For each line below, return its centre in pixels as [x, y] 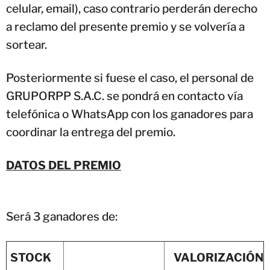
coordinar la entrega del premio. [91, 132]
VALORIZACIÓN [218, 257]
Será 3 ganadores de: [62, 216]
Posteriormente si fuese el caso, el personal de [130, 78]
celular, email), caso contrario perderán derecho [132, 8]
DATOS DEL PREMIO [64, 165]
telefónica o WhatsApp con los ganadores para [130, 114]
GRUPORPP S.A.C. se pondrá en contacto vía [124, 96]
